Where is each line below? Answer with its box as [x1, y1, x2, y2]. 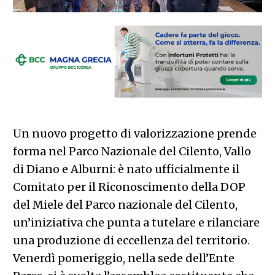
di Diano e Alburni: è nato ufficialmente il [12, 161, 239, 176]
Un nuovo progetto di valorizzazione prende [12, 126, 257, 141]
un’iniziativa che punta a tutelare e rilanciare [12, 215, 260, 230]
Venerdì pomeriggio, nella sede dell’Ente [12, 250, 234, 265]
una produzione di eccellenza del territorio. [12, 233, 250, 247]
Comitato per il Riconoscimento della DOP [12, 179, 246, 194]
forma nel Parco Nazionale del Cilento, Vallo [12, 144, 251, 158]
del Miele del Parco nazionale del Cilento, [12, 197, 238, 212]
